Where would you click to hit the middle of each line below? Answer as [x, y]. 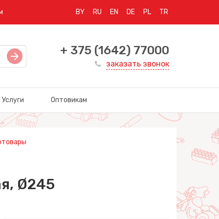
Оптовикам [69, 100]
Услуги [13, 100]
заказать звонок [138, 64]
